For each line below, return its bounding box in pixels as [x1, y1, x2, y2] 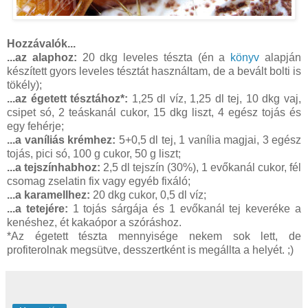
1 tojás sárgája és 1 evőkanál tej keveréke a [67, 203, 302, 215]
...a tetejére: [7, 203, 68, 215]
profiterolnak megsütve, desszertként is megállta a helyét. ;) [7, 244, 294, 256]
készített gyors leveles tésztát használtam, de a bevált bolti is [7, 65, 301, 78]
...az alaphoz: [7, 52, 77, 64]
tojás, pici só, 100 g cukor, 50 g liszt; [7, 148, 181, 160]
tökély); [7, 79, 42, 91]
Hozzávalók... [7, 38, 76, 50]
